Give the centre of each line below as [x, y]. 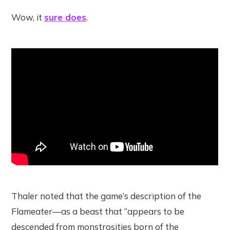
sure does [65, 17]
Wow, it [28, 17]
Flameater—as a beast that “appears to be [98, 212]
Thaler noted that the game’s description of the [107, 196]
